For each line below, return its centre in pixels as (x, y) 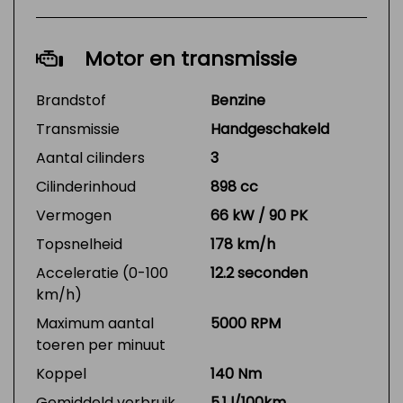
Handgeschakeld (270, 129)
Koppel (61, 374)
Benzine (238, 100)
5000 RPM (246, 323)
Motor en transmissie (191, 59)
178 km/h (243, 244)
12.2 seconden (259, 273)
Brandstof (71, 100)
